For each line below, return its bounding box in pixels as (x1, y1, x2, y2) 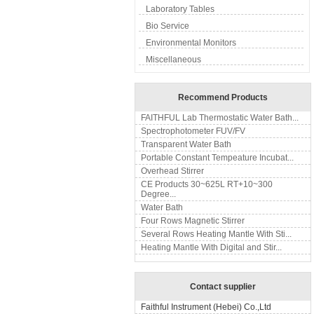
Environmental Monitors (146, 38, 236, 48)
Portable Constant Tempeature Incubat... (141, 153, 294, 163)
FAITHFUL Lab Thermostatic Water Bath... (141, 113, 299, 123)
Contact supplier (190, 282, 256, 292)
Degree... (141, 189, 176, 199)
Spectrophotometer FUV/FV (141, 126, 245, 136)
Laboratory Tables (146, 4, 214, 14)
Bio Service (146, 21, 189, 31)
